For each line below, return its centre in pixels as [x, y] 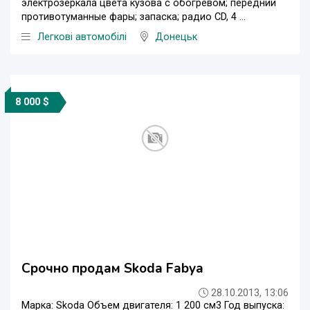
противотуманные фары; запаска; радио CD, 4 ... [134, 17]
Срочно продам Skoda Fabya [112, 269]
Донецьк [176, 37]
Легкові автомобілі [82, 37]
